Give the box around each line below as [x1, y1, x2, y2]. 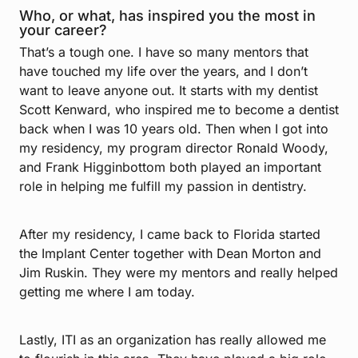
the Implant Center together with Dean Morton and [19, 245, 321, 262]
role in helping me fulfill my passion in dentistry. [19, 178, 307, 195]
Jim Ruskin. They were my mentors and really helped [19, 265, 338, 281]
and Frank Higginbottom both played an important [19, 159, 321, 176]
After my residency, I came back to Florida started [19, 226, 320, 243]
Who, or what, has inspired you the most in [19, 7, 316, 25]
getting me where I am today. [19, 284, 195, 300]
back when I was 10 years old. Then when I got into [19, 121, 328, 137]
